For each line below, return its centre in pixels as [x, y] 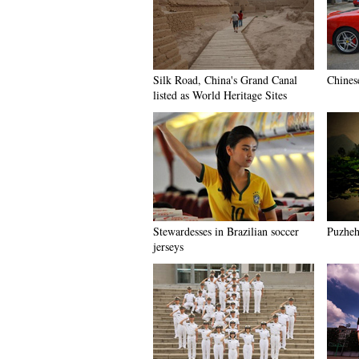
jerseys [168, 246]
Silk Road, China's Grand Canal [225, 80]
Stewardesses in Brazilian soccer [226, 231]
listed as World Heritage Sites [220, 95]
